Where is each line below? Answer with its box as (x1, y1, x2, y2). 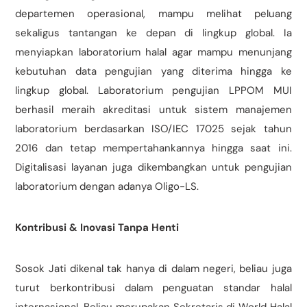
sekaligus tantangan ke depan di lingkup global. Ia (15, 26, 292, 40)
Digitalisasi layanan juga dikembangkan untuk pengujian (15, 160, 292, 175)
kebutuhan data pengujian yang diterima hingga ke (15, 64, 292, 79)
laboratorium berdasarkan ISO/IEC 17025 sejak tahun (15, 122, 292, 136)
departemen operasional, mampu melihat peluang (15, 7, 292, 21)
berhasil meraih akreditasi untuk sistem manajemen (15, 103, 292, 117)
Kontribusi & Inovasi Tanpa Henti (15, 221, 180, 235)
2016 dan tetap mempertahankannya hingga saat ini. (15, 141, 292, 156)
